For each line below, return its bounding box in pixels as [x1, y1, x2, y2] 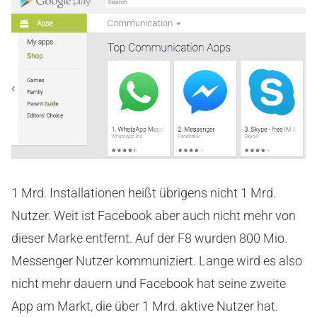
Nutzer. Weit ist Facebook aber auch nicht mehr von [11, 207, 296, 223]
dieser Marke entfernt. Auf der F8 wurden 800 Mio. [11, 230, 287, 246]
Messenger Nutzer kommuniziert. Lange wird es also [11, 253, 302, 268]
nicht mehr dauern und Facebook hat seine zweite [11, 275, 286, 291]
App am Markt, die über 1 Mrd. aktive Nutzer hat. [11, 298, 278, 313]
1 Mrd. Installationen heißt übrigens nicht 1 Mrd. [11, 185, 276, 200]
